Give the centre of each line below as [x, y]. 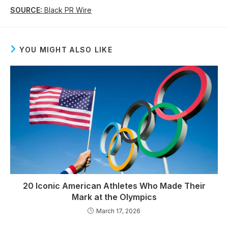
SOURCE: [26, 10]
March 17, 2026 [118, 211]
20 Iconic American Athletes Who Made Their [114, 186]
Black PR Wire [67, 10]
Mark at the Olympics [114, 197]
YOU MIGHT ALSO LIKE [66, 49]
